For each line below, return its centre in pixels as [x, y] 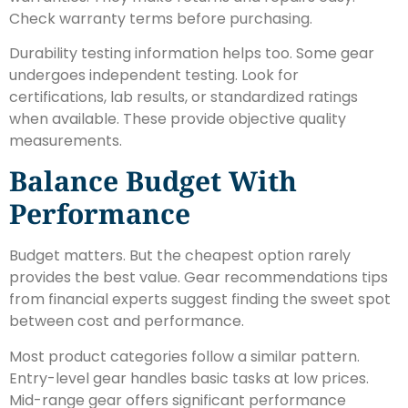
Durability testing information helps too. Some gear [192, 53]
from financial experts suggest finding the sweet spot [200, 300]
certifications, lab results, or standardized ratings [184, 97]
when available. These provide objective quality [178, 118]
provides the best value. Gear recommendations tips [199, 278]
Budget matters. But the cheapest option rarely [180, 256]
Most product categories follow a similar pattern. [184, 356]
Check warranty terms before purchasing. [161, 18]
